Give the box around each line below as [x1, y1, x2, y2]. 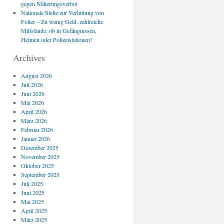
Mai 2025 [20, 197, 44, 205]
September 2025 [20, 170, 59, 178]
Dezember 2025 [20, 143, 58, 151]
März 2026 [20, 116, 47, 124]
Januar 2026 [20, 134, 50, 142]
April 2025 [20, 206, 47, 214]
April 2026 [20, 107, 47, 115]
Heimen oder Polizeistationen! [20, 35, 92, 43]
